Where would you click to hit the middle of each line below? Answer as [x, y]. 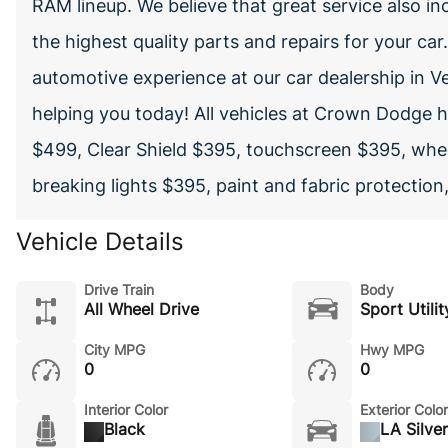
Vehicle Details [100, 241]
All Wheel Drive [141, 309]
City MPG [114, 349]
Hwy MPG [391, 349]
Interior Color [126, 409]
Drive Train [119, 289]
